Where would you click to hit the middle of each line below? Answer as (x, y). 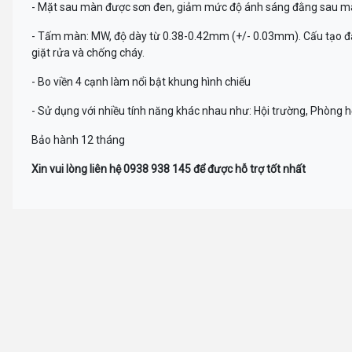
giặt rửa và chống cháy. (88, 52)
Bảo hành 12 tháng (78, 139)
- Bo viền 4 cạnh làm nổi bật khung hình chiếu (141, 81)
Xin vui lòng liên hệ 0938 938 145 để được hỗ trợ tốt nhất (169, 169)
